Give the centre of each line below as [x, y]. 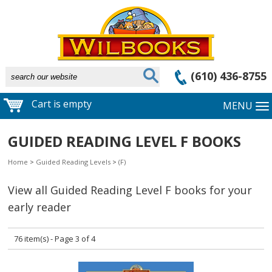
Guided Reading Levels [73, 162]
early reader [40, 207]
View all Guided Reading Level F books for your [130, 190]
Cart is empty [60, 104]
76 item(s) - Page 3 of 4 [55, 239]
